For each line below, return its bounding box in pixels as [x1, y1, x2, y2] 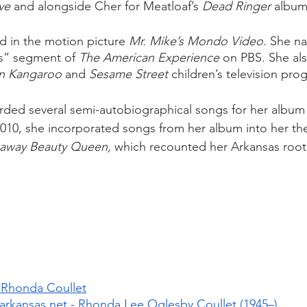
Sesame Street [89, 66, 168, 82]
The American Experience [79, 50, 219, 65]
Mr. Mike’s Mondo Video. [129, 34, 270, 49]
